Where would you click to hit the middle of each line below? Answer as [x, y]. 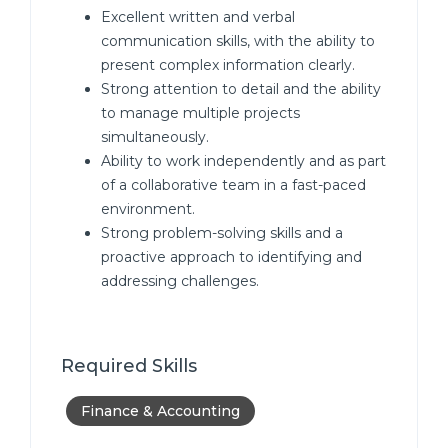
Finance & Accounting [160, 411]
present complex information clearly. [228, 65]
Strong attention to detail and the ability [241, 89]
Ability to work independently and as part [243, 161]
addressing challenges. [180, 281]
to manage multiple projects [200, 113]
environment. [148, 209]
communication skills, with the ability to [238, 41]
